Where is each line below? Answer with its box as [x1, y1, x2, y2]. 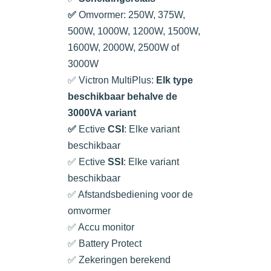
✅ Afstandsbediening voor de [68, 189, 193, 200]
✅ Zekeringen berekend [68, 255, 171, 266]
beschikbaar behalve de [68, 91, 177, 102]
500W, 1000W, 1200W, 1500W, [68, 26, 200, 37]
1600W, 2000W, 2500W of [68, 42, 179, 53]
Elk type [156, 75, 193, 86]
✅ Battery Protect [68, 238, 142, 249]
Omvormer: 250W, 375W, [79, 10, 185, 21]
